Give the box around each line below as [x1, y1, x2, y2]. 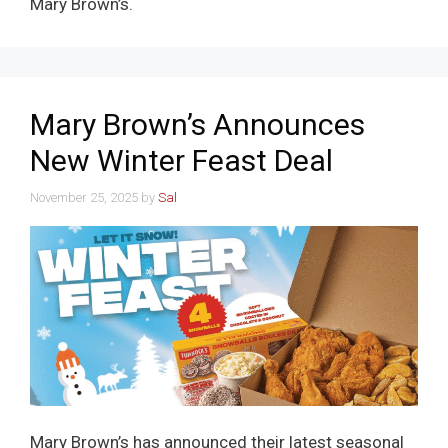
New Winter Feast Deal [30, 143, 333, 178]
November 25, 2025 [30, 189, 138, 205]
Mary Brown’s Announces [30, 107, 365, 142]
